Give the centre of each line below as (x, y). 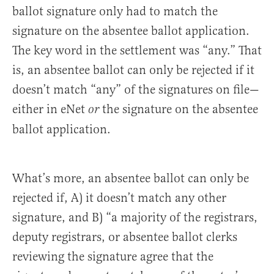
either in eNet (50, 109)
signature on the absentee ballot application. (131, 31)
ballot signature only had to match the (115, 11)
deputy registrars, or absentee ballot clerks (125, 237)
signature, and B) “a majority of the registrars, (135, 217)
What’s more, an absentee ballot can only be (131, 178)
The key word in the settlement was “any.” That (137, 50)
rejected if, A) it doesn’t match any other (119, 198)
